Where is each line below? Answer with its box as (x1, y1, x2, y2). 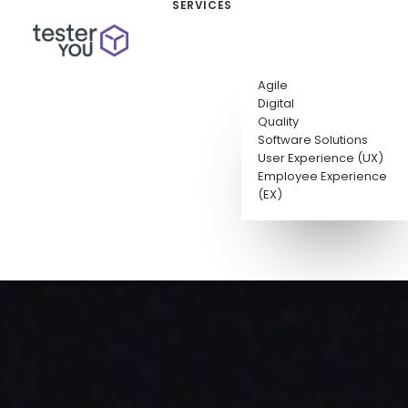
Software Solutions (257, 130, 368, 148)
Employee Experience (257, 167, 387, 185)
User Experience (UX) (257, 148, 383, 167)
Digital (257, 94, 294, 112)
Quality (257, 112, 299, 130)
